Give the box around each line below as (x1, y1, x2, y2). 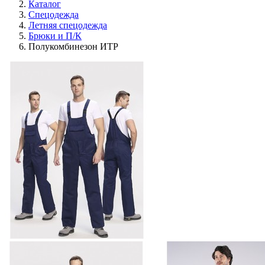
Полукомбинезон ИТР (28, 41, 118, 51)
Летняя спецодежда (28, 20, 107, 30)
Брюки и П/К (28, 31, 82, 41)
